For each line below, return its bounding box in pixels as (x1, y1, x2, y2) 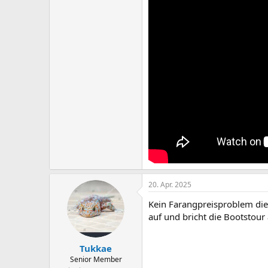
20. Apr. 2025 (148, 179, 191, 190)
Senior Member (69, 254, 122, 264)
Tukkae (80, 242, 112, 254)
